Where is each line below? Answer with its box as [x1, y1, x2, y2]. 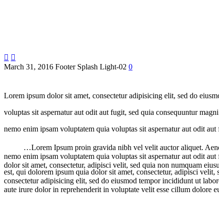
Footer [55, 63, 75, 71]
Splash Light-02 [77, 63, 127, 71]
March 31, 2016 [4, 63, 53, 71]
